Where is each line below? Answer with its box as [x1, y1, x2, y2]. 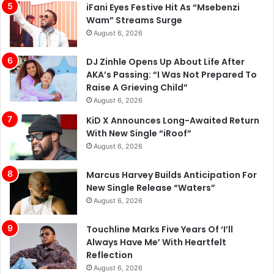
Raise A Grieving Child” [86, 81, 188, 94]
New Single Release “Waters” [86, 181, 215, 194]
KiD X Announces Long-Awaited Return [86, 114, 259, 127]
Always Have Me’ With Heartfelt [86, 235, 226, 248]
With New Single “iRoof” [86, 127, 191, 139]
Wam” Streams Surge [86, 13, 182, 26]
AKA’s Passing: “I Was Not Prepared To [86, 68, 257, 81]
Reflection [86, 248, 133, 261]
